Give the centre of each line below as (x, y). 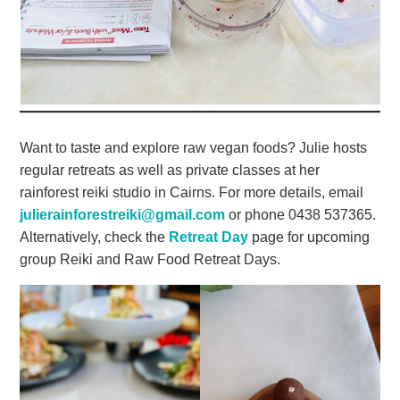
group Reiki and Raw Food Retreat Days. (150, 259)
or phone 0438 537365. (301, 214)
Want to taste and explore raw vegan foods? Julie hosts (194, 147)
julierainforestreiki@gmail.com (123, 214)
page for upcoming (309, 237)
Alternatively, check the (95, 237)
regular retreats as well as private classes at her (170, 170)
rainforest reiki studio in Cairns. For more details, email (192, 192)
